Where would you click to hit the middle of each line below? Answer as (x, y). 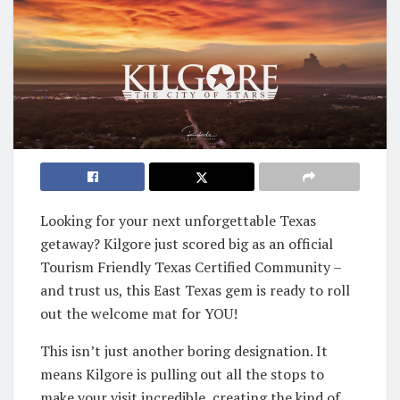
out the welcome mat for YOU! (139, 313)
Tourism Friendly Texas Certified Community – (191, 267)
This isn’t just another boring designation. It (184, 350)
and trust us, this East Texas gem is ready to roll (195, 290)
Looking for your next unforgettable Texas (178, 220)
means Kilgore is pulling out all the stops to (182, 374)
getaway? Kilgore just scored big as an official (187, 243)
